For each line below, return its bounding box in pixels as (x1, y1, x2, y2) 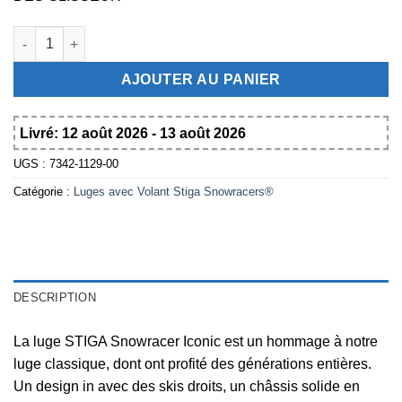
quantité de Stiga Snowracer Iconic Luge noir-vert (13, 28, 318, 43)
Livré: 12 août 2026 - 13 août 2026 (19, 125, 246, 141)
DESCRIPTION (13, 290, 96, 304)
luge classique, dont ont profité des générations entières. (13, 355, 371, 371)
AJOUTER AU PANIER (120, 72, 282, 88)
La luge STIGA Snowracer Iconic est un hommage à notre (13, 333, 378, 349)
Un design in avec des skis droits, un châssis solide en (13, 378, 360, 394)
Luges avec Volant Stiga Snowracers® (74, 185, 274, 199)
